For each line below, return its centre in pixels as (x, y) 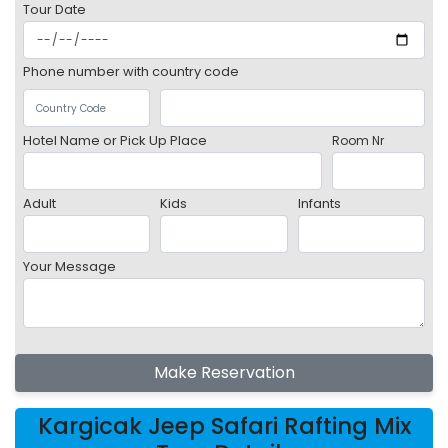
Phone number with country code (131, 72)
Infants (319, 204)
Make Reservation (224, 373)
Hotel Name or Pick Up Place (115, 141)
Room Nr (358, 141)
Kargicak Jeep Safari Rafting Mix (224, 426)
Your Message (69, 267)
